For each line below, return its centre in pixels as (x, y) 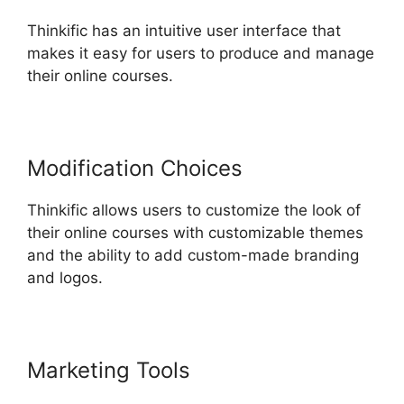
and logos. (65, 278)
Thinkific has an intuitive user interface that (184, 31)
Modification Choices (135, 169)
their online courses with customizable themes (195, 233)
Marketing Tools (109, 371)
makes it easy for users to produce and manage (201, 54)
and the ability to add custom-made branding (193, 256)
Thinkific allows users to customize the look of (194, 211)
